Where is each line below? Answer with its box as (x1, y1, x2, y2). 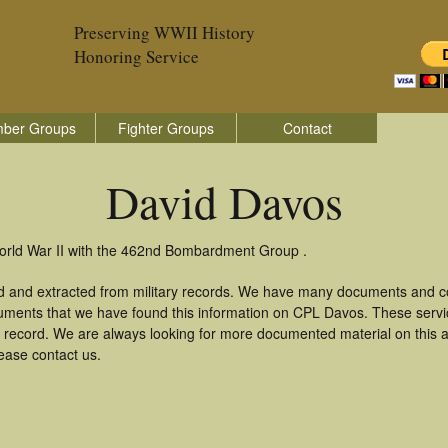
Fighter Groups (118, 118, 214, 138)
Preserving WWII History (74, 21, 255, 44)
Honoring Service (74, 45, 199, 68)
